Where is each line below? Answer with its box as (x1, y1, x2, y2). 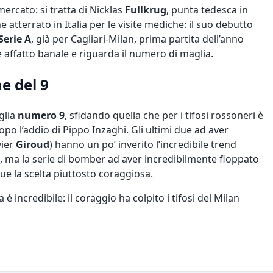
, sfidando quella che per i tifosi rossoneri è (65, 108, 263, 122)
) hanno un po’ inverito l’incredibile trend (49, 137, 236, 151)
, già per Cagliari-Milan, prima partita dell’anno (31, 32, 244, 46)
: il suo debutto (184, 17, 253, 31)
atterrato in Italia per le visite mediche (9, 17, 184, 31)
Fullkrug (125, 2, 166, 16)
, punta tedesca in (166, 2, 248, 16)
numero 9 (18, 108, 65, 122)
